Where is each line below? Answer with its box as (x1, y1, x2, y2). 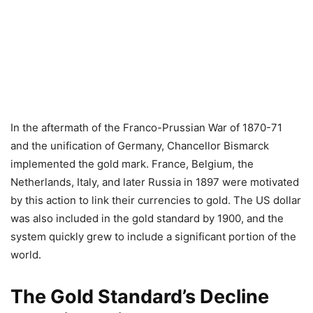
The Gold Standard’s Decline (10, 284, 269, 308)
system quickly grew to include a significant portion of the (10, 229, 296, 243)
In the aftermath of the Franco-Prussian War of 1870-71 (10, 120, 282, 134)
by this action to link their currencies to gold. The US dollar (10, 193, 301, 207)
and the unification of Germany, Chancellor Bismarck (10, 138, 269, 152)
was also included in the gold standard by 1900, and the (10, 211, 284, 225)
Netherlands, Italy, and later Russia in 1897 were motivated (10, 175, 299, 189)
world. (10, 247, 41, 261)
